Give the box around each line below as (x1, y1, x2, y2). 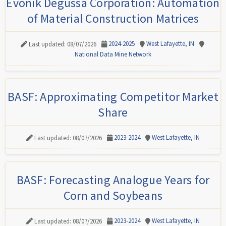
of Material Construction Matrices (27, 11, 199, 26)
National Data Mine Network (75, 50, 151, 59)
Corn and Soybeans (63, 188, 163, 203)
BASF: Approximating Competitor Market (8, 89, 218, 104)
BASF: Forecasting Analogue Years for (16, 172, 210, 188)
